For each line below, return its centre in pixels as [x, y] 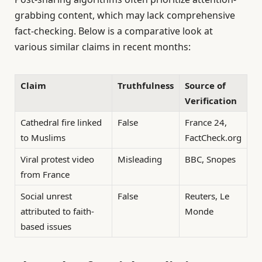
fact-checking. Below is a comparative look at [114, 31]
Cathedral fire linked [61, 122]
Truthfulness [146, 85]
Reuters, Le [207, 196]
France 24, [206, 122]
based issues [46, 226]
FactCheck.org [213, 137]
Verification [211, 100]
